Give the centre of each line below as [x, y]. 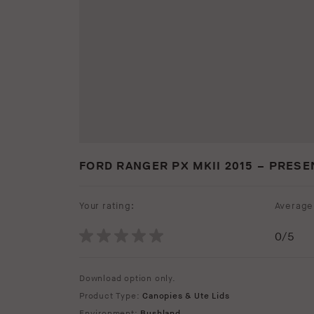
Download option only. [128, 279]
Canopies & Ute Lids [186, 296]
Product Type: [111, 296]
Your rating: [107, 206]
